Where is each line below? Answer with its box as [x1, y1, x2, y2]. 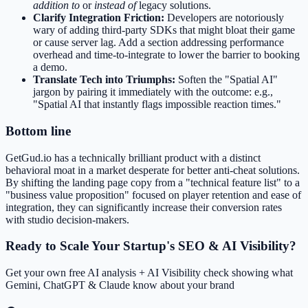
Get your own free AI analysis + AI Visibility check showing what [5, 267, 293, 279]
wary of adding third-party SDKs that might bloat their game [33, 24, 295, 36]
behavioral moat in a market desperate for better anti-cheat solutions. [5, 164, 300, 176]
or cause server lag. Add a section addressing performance [33, 36, 284, 49]
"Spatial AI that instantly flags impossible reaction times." [33, 98, 281, 111]
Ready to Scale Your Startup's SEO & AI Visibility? [5, 239, 296, 254]
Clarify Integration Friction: [33, 12, 164, 24]
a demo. [33, 61, 67, 74]
